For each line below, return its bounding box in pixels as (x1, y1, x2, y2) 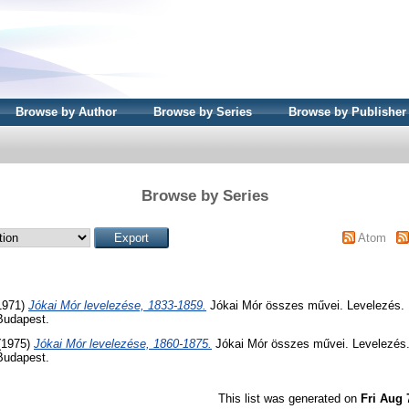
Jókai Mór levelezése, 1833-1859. (28, 298, 206, 312)
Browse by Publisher (288, 105, 406, 119)
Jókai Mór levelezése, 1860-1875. (34, 337, 212, 351)
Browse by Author (16, 105, 117, 119)
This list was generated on (218, 392, 361, 406)
